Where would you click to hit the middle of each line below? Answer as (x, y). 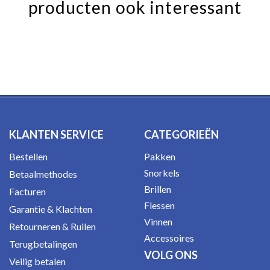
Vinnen (158, 221)
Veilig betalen (37, 261)
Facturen (27, 191)
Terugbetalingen (43, 244)
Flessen (159, 205)
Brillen (158, 189)
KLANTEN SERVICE (56, 134)
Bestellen (28, 156)
